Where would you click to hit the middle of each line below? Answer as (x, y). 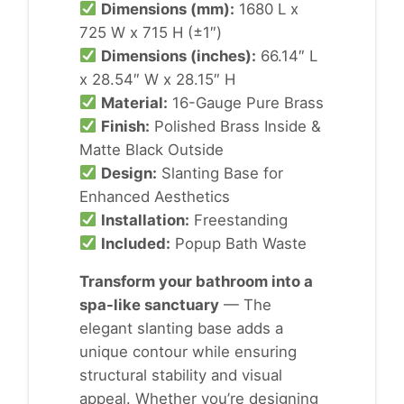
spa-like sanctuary (149, 304)
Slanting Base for (220, 173)
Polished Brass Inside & (236, 126)
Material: (135, 102)
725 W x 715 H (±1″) (151, 32)
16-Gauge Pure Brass (246, 102)
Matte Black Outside (151, 149)
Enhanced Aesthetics (155, 196)
